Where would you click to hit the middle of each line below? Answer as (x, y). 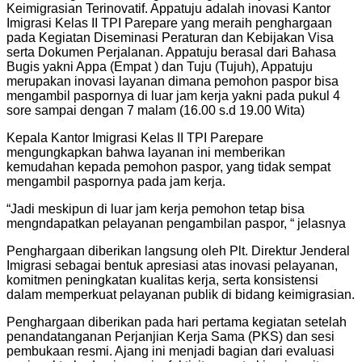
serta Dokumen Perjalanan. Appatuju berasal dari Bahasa (171, 52)
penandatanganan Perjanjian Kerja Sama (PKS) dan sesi (170, 336)
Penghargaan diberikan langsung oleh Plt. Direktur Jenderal (178, 250)
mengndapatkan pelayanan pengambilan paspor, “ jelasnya (176, 223)
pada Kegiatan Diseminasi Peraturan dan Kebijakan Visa (170, 37)
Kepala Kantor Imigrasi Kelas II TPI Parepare (135, 137)
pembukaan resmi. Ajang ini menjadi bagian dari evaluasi (170, 351)
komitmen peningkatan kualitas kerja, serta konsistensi (162, 280)
